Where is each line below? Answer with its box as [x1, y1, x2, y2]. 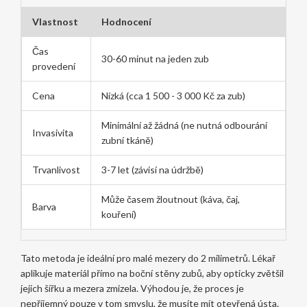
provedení [32, 60, 75, 73]
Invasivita [32, 127, 73, 139]
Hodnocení [101, 16, 151, 28]
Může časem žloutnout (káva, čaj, [101, 193, 240, 206]
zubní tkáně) [101, 134, 153, 147]
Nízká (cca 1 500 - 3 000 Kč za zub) [101, 90, 245, 102]
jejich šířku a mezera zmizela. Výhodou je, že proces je [20, 282, 244, 295]
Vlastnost [32, 16, 78, 28]
